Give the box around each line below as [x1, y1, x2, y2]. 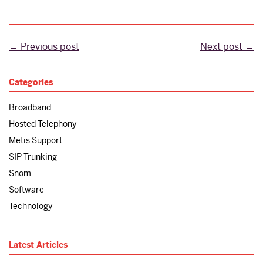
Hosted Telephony [9, 119, 76, 130]
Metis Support [9, 135, 62, 146]
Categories [9, 76, 53, 87]
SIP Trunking [9, 151, 57, 163]
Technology [9, 201, 52, 212]
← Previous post [9, 40, 79, 53]
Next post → [200, 40, 254, 53]
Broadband [9, 102, 51, 113]
